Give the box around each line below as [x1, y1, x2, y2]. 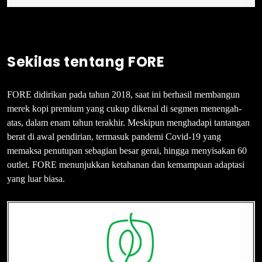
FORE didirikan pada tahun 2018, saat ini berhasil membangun [7, 89, 240, 99]
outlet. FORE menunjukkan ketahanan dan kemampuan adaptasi [7, 159, 244, 170]
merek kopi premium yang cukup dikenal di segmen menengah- [7, 103, 242, 113]
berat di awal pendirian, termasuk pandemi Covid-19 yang [7, 131, 221, 142]
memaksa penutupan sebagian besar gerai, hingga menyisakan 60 [7, 145, 247, 156]
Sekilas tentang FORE [7, 51, 164, 71]
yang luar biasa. [7, 173, 65, 184]
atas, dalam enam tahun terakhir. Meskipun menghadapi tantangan [7, 117, 250, 127]
